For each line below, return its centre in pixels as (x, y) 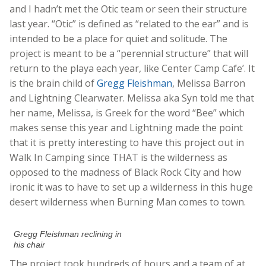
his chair (30, 245)
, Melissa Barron (209, 83)
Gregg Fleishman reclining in (68, 234)
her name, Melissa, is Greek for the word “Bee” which (127, 113)
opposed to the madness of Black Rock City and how (125, 172)
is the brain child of (53, 83)
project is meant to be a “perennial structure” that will (129, 54)
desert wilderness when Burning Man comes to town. (128, 202)
